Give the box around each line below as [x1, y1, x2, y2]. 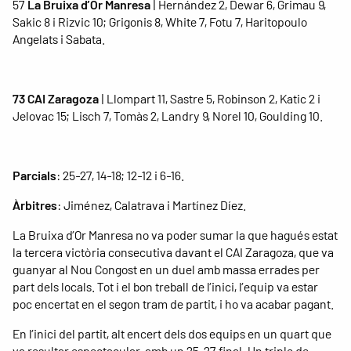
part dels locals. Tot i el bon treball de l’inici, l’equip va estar [13, 279, 318, 295]
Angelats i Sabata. [13, 31, 105, 47]
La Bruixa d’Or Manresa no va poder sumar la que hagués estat [13, 227, 338, 243]
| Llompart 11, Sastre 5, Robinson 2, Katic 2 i [99, 91, 320, 107]
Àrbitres [13, 197, 57, 213]
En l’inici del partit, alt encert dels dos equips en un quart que [13, 326, 331, 342]
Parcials [13, 168, 56, 183]
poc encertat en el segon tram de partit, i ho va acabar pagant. [13, 296, 334, 312]
